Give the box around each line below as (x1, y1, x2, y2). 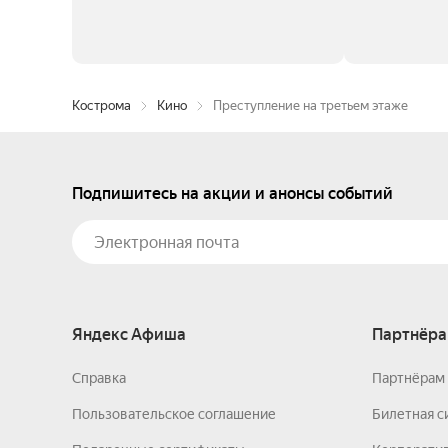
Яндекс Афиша (72, 325, 186, 344)
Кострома (72, 98, 131, 113)
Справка (72, 370, 126, 386)
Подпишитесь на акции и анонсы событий (72, 184, 393, 203)
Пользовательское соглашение (72, 406, 276, 422)
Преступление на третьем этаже (213, 98, 408, 113)
